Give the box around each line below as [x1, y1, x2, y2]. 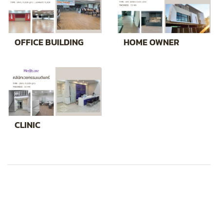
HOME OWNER [124, 36, 179, 49]
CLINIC [15, 118, 40, 132]
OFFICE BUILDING [15, 36, 84, 49]
